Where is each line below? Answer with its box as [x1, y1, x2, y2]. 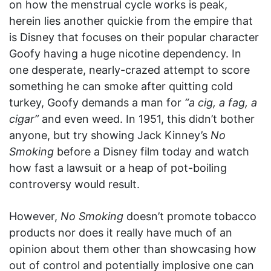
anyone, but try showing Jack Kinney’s [9, 128, 211, 142]
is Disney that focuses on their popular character [9, 30, 259, 44]
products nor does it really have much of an [9, 226, 232, 239]
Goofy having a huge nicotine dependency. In [9, 47, 241, 60]
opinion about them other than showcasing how [9, 242, 256, 255]
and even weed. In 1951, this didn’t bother [39, 112, 255, 125]
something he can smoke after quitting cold [9, 79, 233, 93]
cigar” [9, 112, 39, 125]
